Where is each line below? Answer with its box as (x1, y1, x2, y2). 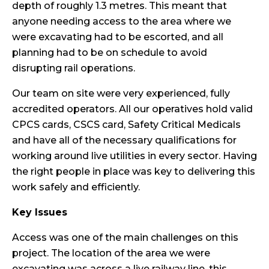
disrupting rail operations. (12, 62, 135, 74)
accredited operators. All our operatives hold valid (12, 103, 253, 115)
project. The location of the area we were (12, 247, 210, 259)
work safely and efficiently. (12, 181, 140, 193)
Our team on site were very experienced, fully (12, 87, 230, 99)
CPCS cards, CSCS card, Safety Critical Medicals (12, 118, 241, 130)
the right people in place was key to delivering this (12, 165, 255, 177)
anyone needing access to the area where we (12, 15, 231, 27)
